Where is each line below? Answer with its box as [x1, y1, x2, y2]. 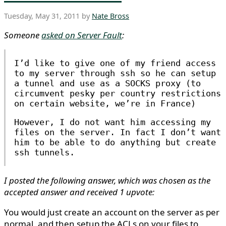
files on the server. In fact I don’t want [14, 127, 221, 137]
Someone [4, 29, 41, 41]
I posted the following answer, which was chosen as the [4, 174, 210, 186]
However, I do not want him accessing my [14, 117, 211, 127]
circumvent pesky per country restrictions [14, 88, 221, 98]
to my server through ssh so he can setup [14, 68, 216, 78]
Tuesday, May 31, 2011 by [4, 11, 92, 21]
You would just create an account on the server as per [4, 206, 219, 218]
